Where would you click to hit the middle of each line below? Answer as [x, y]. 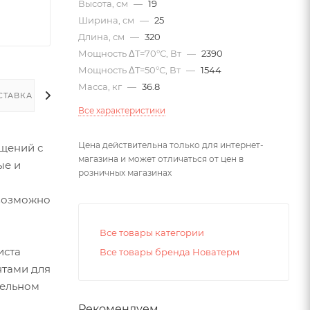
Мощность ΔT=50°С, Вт [130, 70]
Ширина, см [107, 20]
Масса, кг [101, 87]
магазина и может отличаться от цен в [161, 159]
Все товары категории [152, 233]
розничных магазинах [125, 173]
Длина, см [102, 37]
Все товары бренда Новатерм [170, 252]
